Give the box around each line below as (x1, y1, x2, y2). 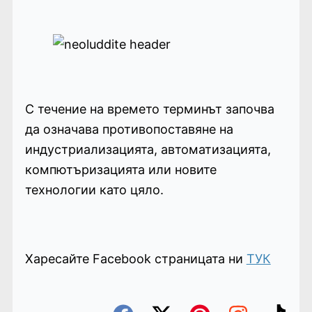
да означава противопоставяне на (24, 121, 233, 136)
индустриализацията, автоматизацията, (24, 141, 271, 157)
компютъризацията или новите (24, 162, 217, 177)
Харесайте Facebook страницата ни (24, 251, 247, 266)
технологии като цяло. (24, 182, 164, 197)
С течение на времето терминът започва (24, 101, 274, 116)
